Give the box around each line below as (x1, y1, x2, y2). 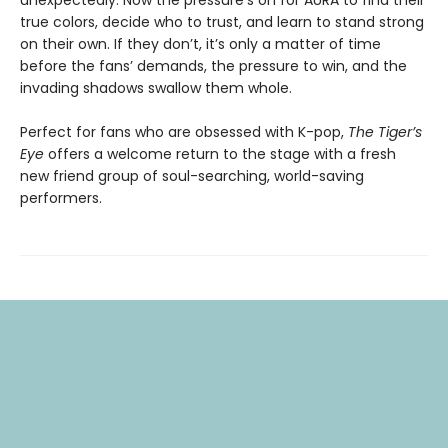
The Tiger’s (348, 121, 422, 142)
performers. (20, 187, 102, 208)
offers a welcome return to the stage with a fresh (48, 143, 396, 164)
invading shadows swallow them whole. (20, 77, 292, 98)
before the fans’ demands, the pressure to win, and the (20, 55, 407, 76)
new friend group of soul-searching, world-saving (20, 165, 364, 186)
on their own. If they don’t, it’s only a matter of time (20, 33, 381, 54)
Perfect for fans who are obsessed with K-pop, (20, 121, 348, 142)
